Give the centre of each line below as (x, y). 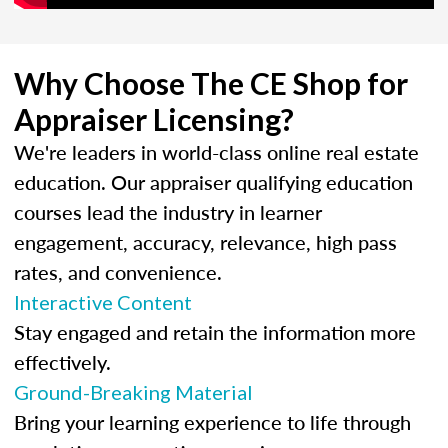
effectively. (62, 361)
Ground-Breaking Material (133, 391)
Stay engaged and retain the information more (215, 331)
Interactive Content (103, 301)
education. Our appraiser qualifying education (213, 181)
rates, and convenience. (118, 271)
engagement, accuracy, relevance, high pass (205, 241)
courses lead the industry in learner (168, 211)
